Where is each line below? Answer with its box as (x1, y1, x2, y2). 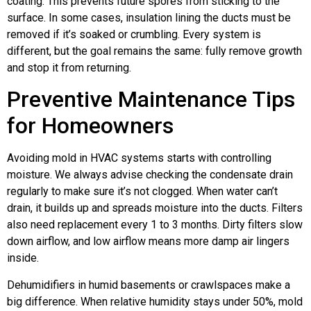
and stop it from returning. (7, 60, 131, 74)
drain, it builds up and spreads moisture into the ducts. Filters (7, 201, 303, 215)
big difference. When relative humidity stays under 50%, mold (7, 294, 303, 308)
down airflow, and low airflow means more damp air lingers (7, 235, 289, 249)
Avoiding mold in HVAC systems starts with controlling (7, 151, 271, 165)
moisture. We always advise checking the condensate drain (7, 168, 293, 182)
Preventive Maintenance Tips (7, 86, 295, 113)
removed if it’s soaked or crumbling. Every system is (7, 27, 261, 41)
